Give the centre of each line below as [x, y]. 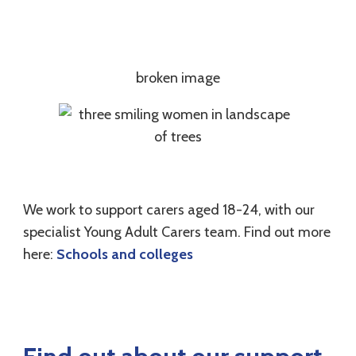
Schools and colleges [125, 255]
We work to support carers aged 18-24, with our [169, 210]
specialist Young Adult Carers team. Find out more [177, 232]
